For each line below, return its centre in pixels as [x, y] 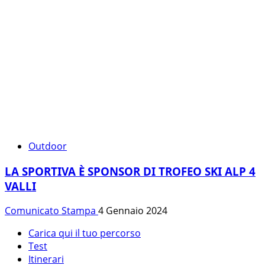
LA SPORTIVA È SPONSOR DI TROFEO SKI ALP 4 [130, 171]
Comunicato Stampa [51, 211]
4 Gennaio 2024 [133, 211]
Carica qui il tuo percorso [85, 233]
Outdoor [48, 146]
